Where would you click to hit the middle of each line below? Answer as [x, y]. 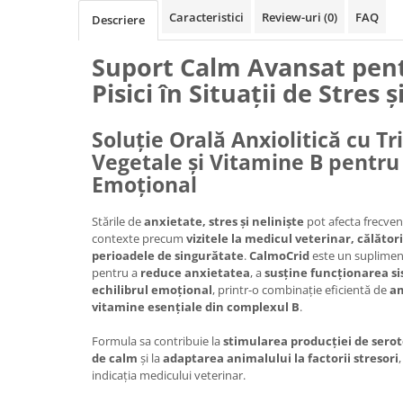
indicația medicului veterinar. [169, 375]
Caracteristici [206, 17]
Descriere [118, 20]
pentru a [116, 273]
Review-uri [293, 17]
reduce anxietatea [195, 273]
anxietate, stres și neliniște [224, 221]
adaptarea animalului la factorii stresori [281, 358]
